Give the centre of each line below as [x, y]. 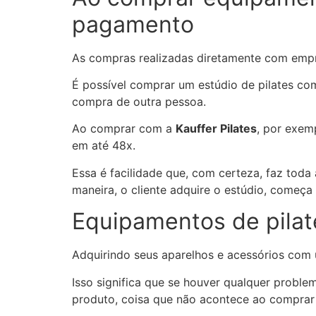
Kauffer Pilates [216, 129]
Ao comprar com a [124, 129]
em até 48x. [104, 146]
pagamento [133, 24]
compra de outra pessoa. [139, 101]
